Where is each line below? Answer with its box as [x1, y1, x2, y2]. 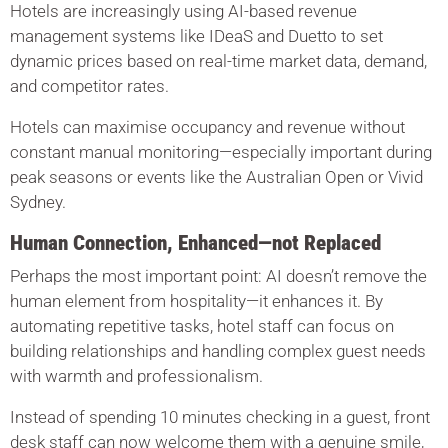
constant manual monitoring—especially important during [10, 142, 432, 162]
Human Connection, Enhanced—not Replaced [10, 231, 381, 255]
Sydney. [10, 192, 66, 212]
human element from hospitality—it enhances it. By [10, 291, 383, 311]
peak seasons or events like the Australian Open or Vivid [10, 167, 423, 187]
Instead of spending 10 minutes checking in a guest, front [10, 407, 430, 427]
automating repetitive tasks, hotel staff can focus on [10, 316, 394, 336]
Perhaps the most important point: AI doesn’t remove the [10, 266, 427, 286]
